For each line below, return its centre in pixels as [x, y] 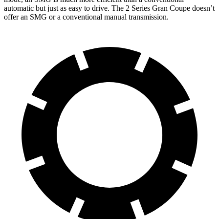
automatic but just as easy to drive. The [65, 8]
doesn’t [202, 8]
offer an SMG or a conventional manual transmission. [86, 17]
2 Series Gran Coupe [158, 8]
